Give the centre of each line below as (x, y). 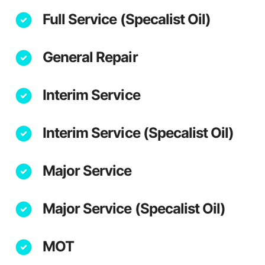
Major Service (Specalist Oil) (134, 209)
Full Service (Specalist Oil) (127, 19)
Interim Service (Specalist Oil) (138, 133)
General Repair (90, 57)
